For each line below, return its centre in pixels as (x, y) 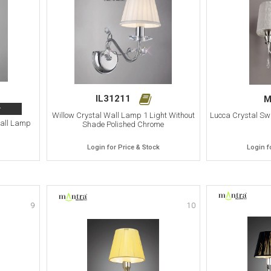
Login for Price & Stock (123, 147)
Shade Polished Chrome (123, 124)
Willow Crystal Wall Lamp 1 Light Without (123, 115)
